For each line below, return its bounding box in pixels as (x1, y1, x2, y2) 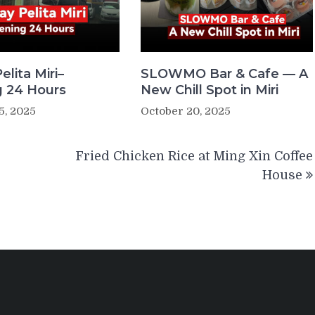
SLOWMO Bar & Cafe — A (140, 65, 308, 82)
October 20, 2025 (140, 104, 231, 117)
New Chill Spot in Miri (140, 82, 278, 98)
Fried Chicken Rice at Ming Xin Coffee (75, 148, 313, 163)
